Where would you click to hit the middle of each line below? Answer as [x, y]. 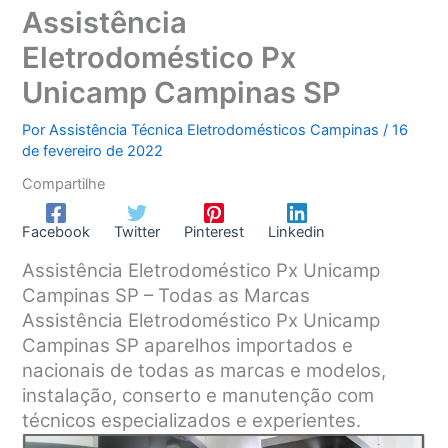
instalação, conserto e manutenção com [198, 395]
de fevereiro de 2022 [93, 150]
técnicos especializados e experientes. [192, 420]
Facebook [56, 231]
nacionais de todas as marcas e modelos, [204, 370]
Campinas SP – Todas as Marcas [166, 295]
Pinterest [214, 231]
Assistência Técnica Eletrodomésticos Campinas [216, 129]
